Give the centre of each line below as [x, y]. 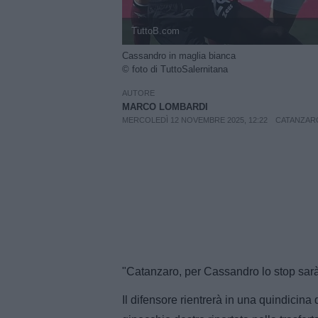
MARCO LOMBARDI [165, 106]
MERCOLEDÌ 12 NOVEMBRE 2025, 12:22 [195, 120]
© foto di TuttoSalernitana [175, 70]
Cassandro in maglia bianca [179, 56]
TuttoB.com [155, 31]
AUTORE [138, 93]
